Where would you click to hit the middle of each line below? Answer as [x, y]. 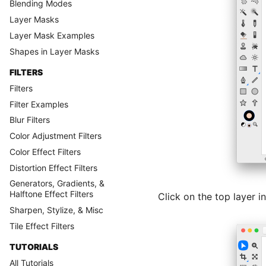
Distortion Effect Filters [53, 167]
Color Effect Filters [45, 151]
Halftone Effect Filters [51, 194]
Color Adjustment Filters [56, 136]
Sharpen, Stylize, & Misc [56, 210]
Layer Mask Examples [52, 35]
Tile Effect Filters [42, 226]
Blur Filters [30, 120]
